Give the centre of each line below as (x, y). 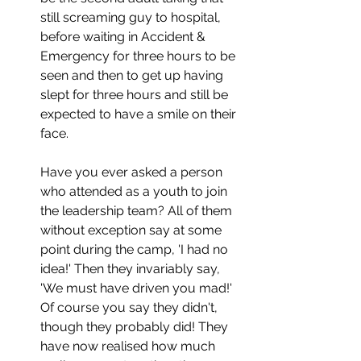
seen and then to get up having (133, 75)
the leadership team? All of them (138, 210)
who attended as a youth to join (135, 191)
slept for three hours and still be (136, 94)
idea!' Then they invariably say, (132, 268)
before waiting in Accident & (124, 36)
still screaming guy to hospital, (132, 17)
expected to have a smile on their (140, 114)
